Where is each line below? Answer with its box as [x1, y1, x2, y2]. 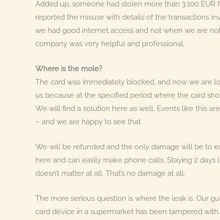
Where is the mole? [35, 64, 102, 73]
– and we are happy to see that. [35, 117, 142, 126]
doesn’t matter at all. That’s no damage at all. [35, 168, 185, 178]
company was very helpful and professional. [35, 39, 185, 48]
